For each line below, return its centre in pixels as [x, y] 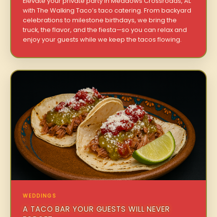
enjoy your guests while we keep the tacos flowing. [102, 40]
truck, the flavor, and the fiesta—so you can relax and [105, 30]
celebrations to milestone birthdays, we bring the [100, 20]
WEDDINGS [40, 196]
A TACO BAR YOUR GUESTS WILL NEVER [96, 209]
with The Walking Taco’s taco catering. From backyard [107, 11]
